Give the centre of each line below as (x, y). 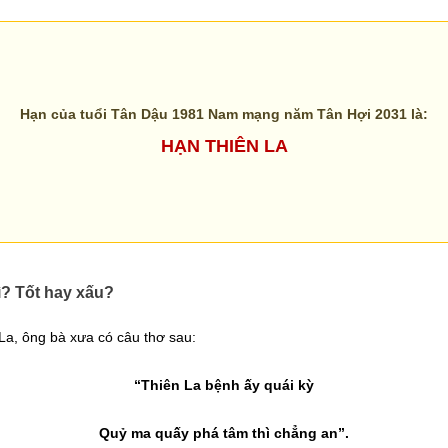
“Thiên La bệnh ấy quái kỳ (224, 385)
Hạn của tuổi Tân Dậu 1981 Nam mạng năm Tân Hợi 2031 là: (224, 114)
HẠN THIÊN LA (224, 146)
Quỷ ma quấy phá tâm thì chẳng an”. (224, 433)
